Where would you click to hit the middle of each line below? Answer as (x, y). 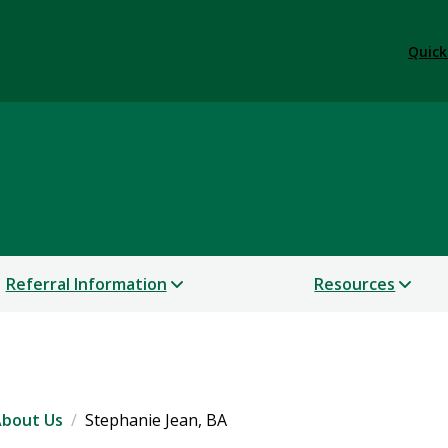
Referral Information (86, 284)
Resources (355, 284)
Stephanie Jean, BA (156, 420)
